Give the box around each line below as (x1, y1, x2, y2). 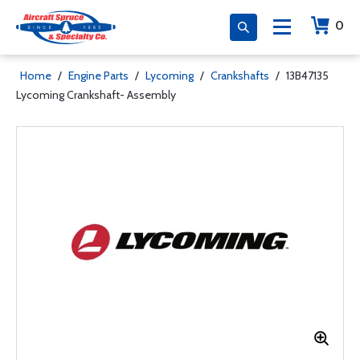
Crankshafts (211, 68, 269, 83)
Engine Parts (68, 68, 129, 83)
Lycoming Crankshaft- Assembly (16, 88, 176, 102)
